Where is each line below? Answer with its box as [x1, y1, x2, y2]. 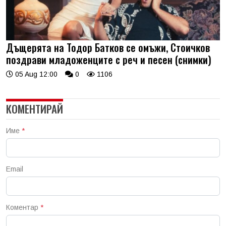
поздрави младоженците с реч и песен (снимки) [6, 52, 211, 68]
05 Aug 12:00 [13, 70, 58, 79]
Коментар [6, 203, 40, 212]
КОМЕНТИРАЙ [6, 101, 63, 117]
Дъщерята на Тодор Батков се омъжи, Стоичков [6, 40, 210, 55]
